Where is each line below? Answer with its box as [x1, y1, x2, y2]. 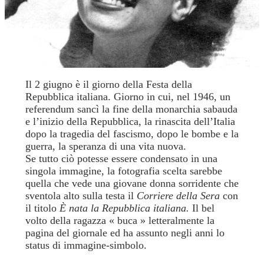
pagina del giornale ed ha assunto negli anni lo [25, 226, 225, 239]
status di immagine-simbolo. [25, 239, 147, 251]
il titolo [25, 202, 60, 214]
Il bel [192, 202, 214, 214]
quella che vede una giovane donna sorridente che [25, 177, 239, 189]
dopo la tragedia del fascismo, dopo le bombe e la [25, 127, 239, 140]
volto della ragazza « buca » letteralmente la [25, 214, 214, 226]
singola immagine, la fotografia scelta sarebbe [25, 164, 222, 177]
